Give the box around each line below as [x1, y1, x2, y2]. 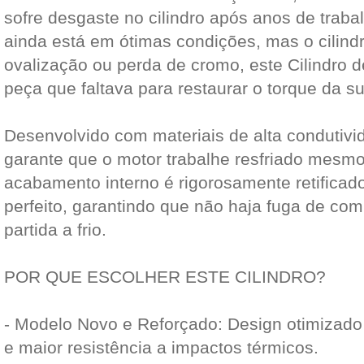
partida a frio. [4, 220, 106, 239]
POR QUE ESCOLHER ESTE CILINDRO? [4, 267, 326, 286]
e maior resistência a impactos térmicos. [4, 338, 318, 357]
